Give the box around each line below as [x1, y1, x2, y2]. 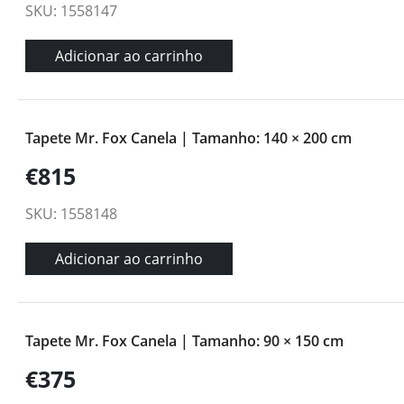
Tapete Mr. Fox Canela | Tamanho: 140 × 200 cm [25, 128, 352, 148]
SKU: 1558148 [25, 204, 117, 224]
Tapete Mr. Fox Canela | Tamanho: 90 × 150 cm [25, 331, 344, 351]
